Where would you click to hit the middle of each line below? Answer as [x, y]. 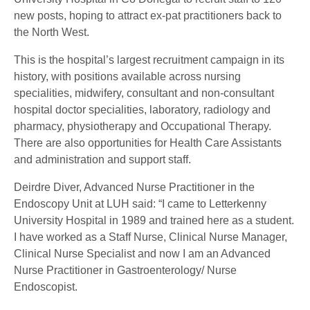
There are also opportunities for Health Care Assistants [148, 143]
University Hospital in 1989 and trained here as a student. [154, 221]
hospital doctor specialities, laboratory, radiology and [142, 110]
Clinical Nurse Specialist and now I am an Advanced [142, 254]
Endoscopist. [46, 287]
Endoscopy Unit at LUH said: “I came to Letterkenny [140, 204]
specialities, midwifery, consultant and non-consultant [144, 93]
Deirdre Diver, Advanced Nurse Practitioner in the [134, 188]
